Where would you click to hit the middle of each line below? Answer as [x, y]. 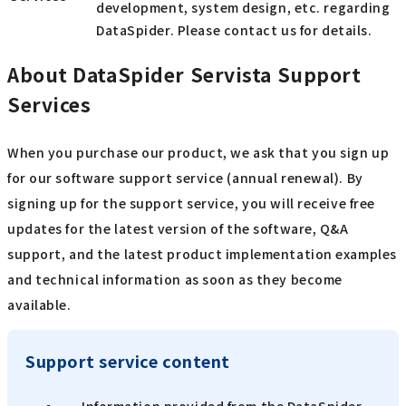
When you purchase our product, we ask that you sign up [198, 153]
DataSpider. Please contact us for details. [234, 29]
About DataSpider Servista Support [184, 75]
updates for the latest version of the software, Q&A [178, 229]
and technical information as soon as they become [175, 280]
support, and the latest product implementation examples [202, 254]
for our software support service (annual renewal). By [185, 178]
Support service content [128, 361]
